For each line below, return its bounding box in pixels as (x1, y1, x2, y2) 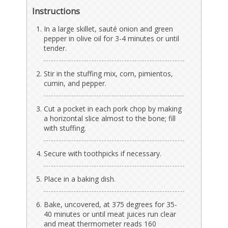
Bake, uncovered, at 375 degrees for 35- (44, 199, 178, 209)
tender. (44, 43, 67, 53)
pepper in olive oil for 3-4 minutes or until (44, 33, 180, 43)
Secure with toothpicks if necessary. (44, 148, 162, 158)
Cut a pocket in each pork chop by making (44, 103, 182, 113)
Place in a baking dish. (44, 174, 116, 184)
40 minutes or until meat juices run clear (44, 209, 177, 219)
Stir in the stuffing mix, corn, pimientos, (44, 68, 174, 78)
